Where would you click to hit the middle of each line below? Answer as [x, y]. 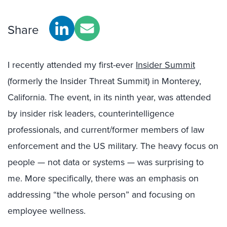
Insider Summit [165, 65]
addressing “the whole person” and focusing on [101, 195]
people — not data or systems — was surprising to [106, 162]
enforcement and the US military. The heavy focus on [113, 146]
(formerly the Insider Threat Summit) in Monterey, [104, 81]
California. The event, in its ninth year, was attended [109, 97]
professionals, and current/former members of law [106, 130]
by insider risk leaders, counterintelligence [91, 113]
